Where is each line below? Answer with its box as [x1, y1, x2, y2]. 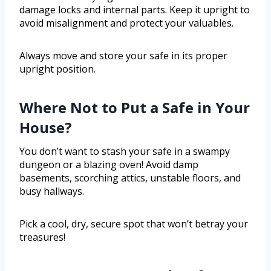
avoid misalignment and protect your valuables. [19, 16, 233, 30]
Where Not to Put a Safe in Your [19, 97, 250, 117]
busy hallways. [19, 184, 84, 198]
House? [19, 117, 72, 137]
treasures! [19, 230, 65, 244]
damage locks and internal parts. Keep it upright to [19, 2, 250, 16]
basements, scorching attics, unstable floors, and [19, 171, 241, 184]
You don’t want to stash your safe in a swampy [19, 144, 230, 158]
